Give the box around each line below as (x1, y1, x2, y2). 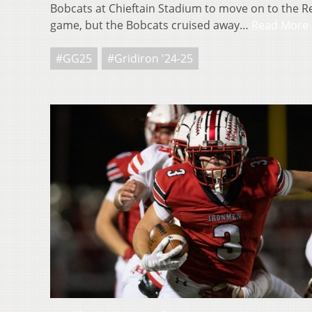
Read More (251, 17, 309, 33)
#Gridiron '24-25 (107, 50, 193, 66)
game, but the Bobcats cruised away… (50, 17, 251, 33)
